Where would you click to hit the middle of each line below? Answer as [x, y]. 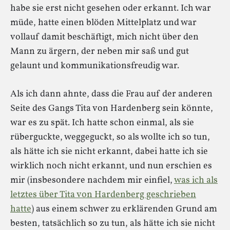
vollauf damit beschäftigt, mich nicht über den [104, 37]
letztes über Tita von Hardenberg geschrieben [103, 195]
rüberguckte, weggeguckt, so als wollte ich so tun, [110, 137]
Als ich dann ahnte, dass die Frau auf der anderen [111, 94]
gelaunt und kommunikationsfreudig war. [95, 66]
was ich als [196, 180]
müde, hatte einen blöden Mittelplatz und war [103, 23]
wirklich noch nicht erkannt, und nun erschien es [111, 166]
